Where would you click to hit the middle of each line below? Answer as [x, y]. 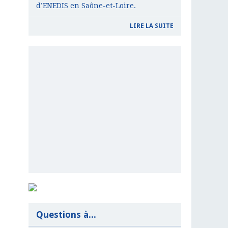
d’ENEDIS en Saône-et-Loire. [86, 6]
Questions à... [66, 215]
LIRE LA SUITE [152, 26]
